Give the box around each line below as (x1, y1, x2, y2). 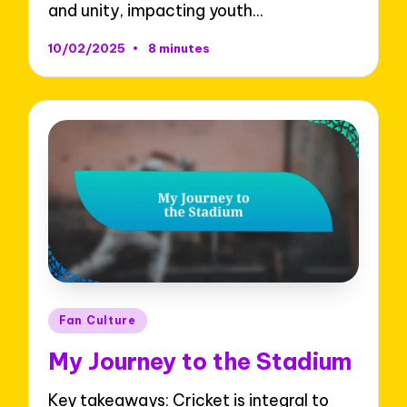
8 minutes (147, 40, 210, 57)
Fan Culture (59, 313, 136, 328)
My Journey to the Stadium (48, 346, 352, 376)
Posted (46, 308, 102, 328)
